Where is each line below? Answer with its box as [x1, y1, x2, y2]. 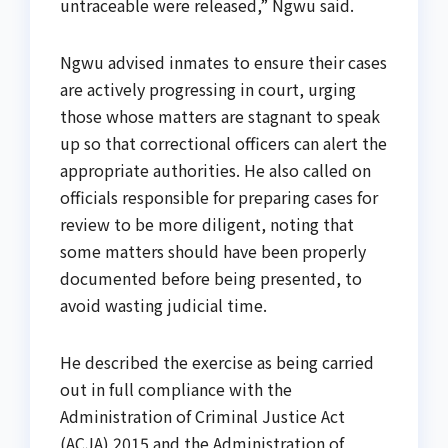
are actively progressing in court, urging [60, 77, 356, 102]
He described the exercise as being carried [60, 350, 374, 375]
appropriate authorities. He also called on [60, 158, 371, 183]
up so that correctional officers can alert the [60, 131, 387, 156]
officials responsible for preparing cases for [60, 185, 378, 210]
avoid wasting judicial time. [60, 293, 267, 318]
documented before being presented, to [60, 266, 362, 291]
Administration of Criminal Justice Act [60, 404, 345, 429]
